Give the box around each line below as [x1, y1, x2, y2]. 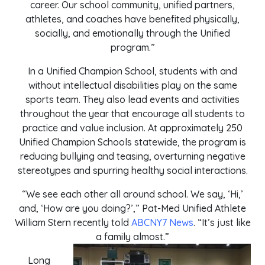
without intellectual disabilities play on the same [28, 79, 237, 91]
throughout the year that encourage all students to [20, 108, 245, 119]
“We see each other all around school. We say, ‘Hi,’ [22, 188, 243, 200]
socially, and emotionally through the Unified [35, 27, 230, 39]
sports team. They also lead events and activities [25, 93, 240, 105]
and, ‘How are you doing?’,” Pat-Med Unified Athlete [19, 202, 246, 214]
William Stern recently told [14, 216, 131, 228]
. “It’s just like [193, 216, 251, 228]
